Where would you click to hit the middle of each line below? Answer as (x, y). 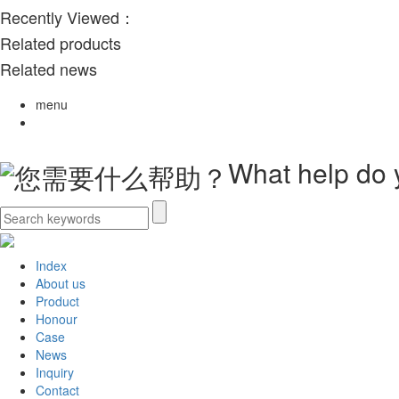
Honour (57, 319)
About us (61, 284)
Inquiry (55, 373)
